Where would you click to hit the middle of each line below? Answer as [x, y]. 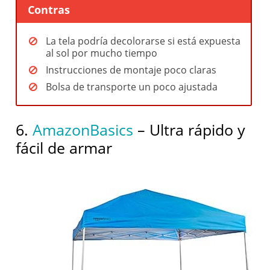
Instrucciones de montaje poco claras [131, 70]
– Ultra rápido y [190, 129]
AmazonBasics [83, 129]
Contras [49, 10]
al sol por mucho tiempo [102, 53]
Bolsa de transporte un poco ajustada [132, 86]
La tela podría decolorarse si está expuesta [143, 41]
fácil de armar [64, 147]
